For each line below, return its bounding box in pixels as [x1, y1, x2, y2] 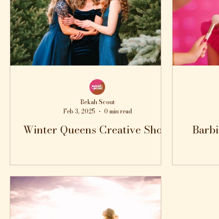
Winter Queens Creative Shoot [22, 121, 172, 138]
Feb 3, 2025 [63, 107, 95, 116]
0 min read [104, 107, 132, 116]
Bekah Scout [80, 97, 115, 107]
